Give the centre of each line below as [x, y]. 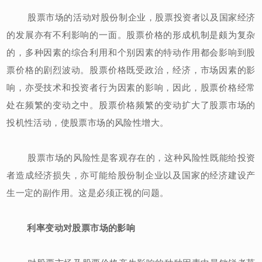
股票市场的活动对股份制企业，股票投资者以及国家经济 [131, 17]
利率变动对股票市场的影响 [81, 227]
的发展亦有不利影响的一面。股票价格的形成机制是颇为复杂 [131, 35]
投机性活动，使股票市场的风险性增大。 [88, 122]
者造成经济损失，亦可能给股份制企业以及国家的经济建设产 [131, 175]
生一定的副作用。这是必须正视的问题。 [88, 192]
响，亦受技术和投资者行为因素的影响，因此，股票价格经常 [131, 87]
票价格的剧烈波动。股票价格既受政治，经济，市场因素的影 [131, 70]
